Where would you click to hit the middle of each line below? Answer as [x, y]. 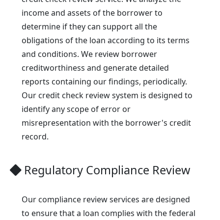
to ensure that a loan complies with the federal [109, 213]
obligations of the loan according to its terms [106, 41]
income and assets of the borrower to [92, 13]
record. [35, 137]
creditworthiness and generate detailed [95, 68]
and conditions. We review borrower [89, 54]
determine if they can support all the [89, 27]
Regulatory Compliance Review [106, 170]
